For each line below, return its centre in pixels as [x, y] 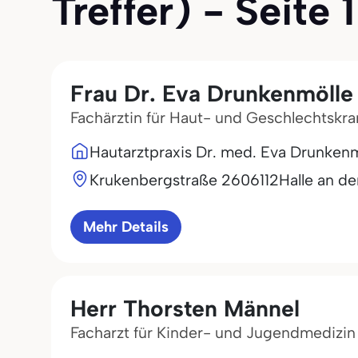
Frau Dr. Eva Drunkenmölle [212, 93]
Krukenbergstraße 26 [165, 180]
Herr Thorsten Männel [185, 308]
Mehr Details [126, 227]
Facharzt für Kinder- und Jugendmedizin [213, 332]
